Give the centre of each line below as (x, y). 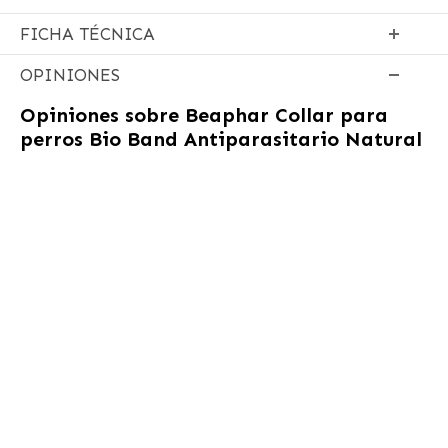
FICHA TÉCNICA (87, 33)
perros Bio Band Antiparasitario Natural (220, 138)
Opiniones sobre (102, 114)
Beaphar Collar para (286, 114)
